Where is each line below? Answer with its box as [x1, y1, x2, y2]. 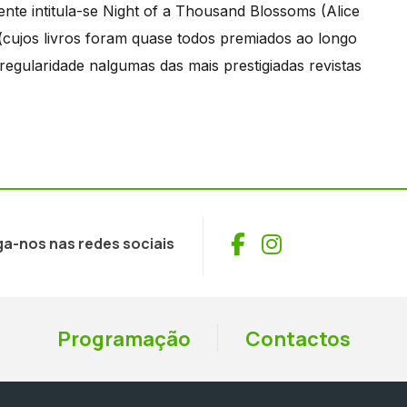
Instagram [281, 226, 389, 259]
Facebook [244, 226, 348, 259]
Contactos [244, 325, 351, 352]
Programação [56, 325, 191, 352]
